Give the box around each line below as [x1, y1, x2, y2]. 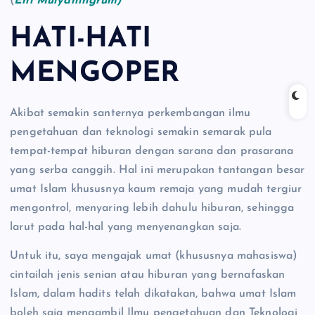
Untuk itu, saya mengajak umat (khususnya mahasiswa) [10, 250, 298, 262]
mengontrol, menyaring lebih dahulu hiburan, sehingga [10, 202, 295, 214]
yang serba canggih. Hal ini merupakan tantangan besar [10, 164, 305, 176]
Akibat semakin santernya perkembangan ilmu [10, 107, 250, 119]
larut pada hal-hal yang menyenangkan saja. [10, 221, 241, 233]
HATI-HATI [10, 25, 152, 54]
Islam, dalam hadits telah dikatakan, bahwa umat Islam [10, 288, 297, 300]
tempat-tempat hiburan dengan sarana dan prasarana [10, 145, 293, 157]
